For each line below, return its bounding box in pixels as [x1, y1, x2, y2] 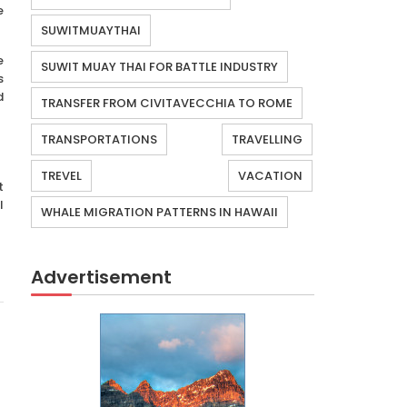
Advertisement [31, 264, 172, 291]
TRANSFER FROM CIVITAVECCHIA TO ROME [41, 94, 293, 113]
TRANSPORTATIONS [41, 131, 157, 149]
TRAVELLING [232, 131, 303, 149]
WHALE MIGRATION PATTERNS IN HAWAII [41, 203, 278, 222]
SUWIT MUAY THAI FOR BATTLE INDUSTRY [41, 58, 278, 76]
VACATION [238, 167, 303, 185]
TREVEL [41, 167, 82, 185]
